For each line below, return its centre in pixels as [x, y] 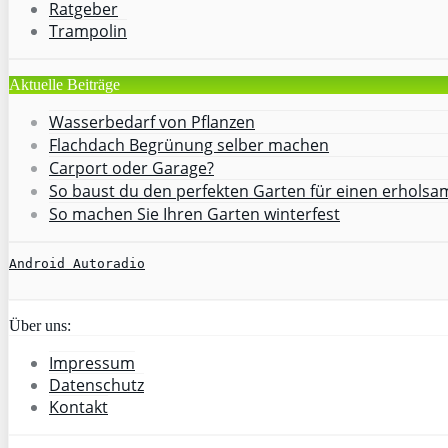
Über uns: [40, 325]
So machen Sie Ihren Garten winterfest [194, 213]
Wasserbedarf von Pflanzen [152, 121]
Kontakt [78, 406]
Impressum [92, 362]
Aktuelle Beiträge [64, 84]
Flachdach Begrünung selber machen [189, 144]
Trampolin [88, 30]
